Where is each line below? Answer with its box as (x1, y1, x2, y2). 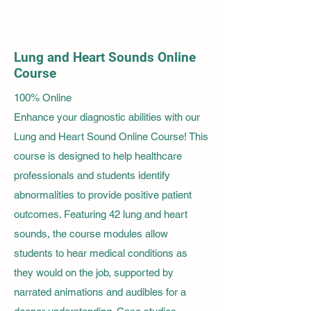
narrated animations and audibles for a (14, 285, 186, 298)
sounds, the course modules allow (14, 227, 168, 239)
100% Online (14, 91, 72, 103)
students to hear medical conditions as (14, 246, 187, 259)
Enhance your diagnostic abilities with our (14, 110, 200, 123)
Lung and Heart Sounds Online (14, 49, 196, 65)
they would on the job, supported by (14, 266, 174, 278)
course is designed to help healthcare (14, 149, 182, 162)
